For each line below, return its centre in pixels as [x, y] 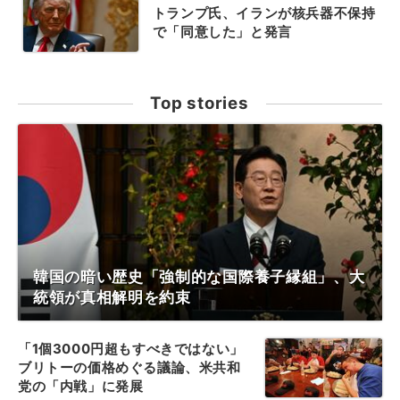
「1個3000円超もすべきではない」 [131, 349]
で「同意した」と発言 [222, 31]
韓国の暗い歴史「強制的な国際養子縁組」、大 [199, 276]
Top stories [200, 103]
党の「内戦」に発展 [81, 386]
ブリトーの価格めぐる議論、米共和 [129, 367]
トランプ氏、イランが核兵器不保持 [264, 12]
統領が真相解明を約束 [112, 297]
